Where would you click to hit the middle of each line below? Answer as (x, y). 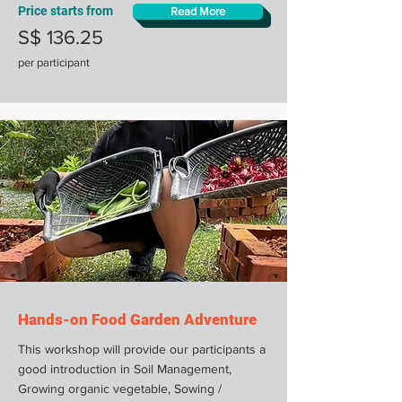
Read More (198, 11)
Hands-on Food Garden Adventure (137, 319)
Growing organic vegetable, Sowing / (120, 388)
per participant (54, 62)
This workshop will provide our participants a (142, 349)
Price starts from (66, 10)
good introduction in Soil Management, (125, 368)
